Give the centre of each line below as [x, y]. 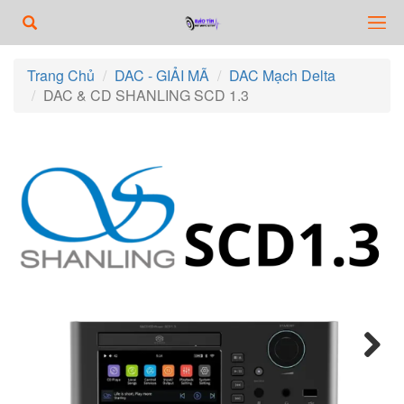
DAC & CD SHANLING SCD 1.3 [146, 95]
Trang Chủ [61, 75]
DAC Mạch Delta [282, 75]
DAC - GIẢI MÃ [162, 75]
